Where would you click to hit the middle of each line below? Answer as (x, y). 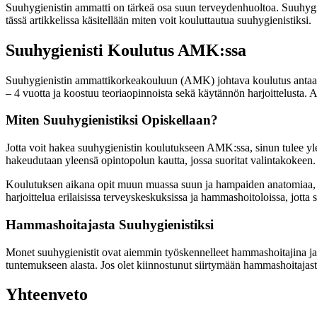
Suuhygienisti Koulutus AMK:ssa (126, 50)
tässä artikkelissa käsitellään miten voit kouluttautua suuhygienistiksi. (158, 20)
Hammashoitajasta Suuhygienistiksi (110, 224)
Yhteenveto (47, 295)
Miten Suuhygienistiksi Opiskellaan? (112, 120)
